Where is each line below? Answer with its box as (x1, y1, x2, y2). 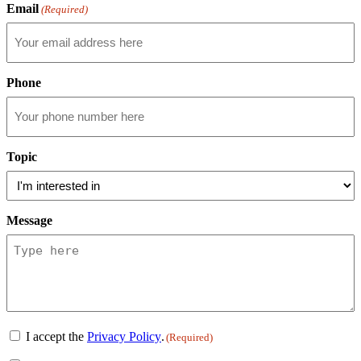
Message (6, 213, 52, 227)
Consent (6, 326, 51, 341)
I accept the (26, 329, 87, 343)
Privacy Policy (87, 329, 161, 343)
